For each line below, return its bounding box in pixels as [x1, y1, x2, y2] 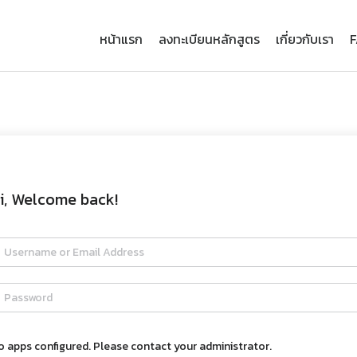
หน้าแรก [100, 29, 143, 49]
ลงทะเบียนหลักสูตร [159, 29, 260, 49]
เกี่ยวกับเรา [276, 29, 334, 49]
